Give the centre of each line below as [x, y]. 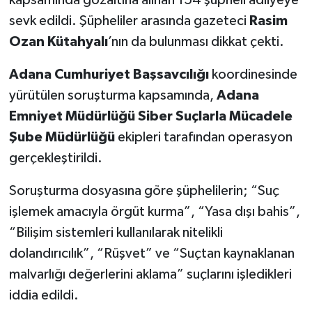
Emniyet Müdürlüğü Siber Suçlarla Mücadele [150, 116]
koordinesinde [253, 74]
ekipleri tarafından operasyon [203, 137]
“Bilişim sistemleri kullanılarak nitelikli [116, 232]
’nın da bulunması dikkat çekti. [196, 41]
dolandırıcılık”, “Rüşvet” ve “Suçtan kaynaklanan [151, 253]
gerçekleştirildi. [55, 158]
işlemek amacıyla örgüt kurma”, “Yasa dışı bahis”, [154, 211]
